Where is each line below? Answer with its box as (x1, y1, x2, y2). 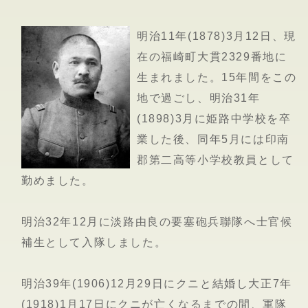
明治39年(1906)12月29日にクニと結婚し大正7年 (21, 277, 292, 289)
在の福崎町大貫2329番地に (137, 50, 287, 63)
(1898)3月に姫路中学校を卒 (137, 112, 291, 124)
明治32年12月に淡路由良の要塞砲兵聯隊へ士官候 (21, 215, 293, 228)
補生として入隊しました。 (21, 236, 167, 248)
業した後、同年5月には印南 (137, 133, 289, 145)
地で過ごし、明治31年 (137, 91, 261, 104)
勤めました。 (21, 174, 94, 186)
